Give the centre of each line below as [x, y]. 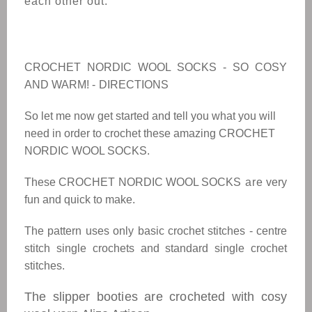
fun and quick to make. [80, 200]
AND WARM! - [60, 85]
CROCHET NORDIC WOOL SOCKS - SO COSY [156, 67]
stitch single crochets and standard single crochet [156, 248]
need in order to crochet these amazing [122, 133]
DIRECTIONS [135, 85]
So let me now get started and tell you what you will [150, 116]
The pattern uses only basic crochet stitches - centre [156, 231]
